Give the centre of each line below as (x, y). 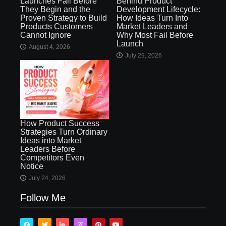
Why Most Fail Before (155, 35)
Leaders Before (48, 149)
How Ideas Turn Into (152, 18)
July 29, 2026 (144, 55)
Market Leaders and (152, 26)
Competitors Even (52, 158)
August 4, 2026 (49, 47)
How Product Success (60, 124)
